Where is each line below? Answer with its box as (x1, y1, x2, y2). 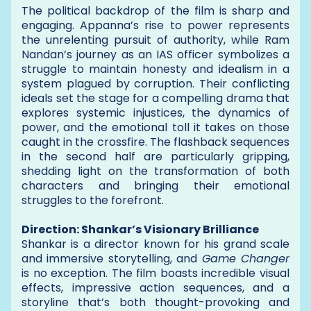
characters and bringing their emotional (22, 177, 289, 194)
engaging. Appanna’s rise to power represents (22, 17, 289, 33)
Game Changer (201, 250, 290, 267)
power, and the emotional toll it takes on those (22, 119, 289, 135)
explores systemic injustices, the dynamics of (22, 104, 289, 121)
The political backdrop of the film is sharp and (22, 2, 289, 19)
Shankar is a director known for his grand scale (22, 235, 289, 252)
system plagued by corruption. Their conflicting (22, 75, 289, 92)
